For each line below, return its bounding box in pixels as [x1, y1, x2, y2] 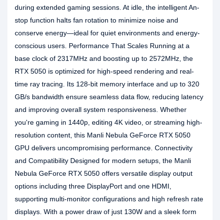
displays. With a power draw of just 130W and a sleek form [15, 208, 196, 216]
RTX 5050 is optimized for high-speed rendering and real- [15, 67, 194, 75]
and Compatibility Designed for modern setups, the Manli [15, 157, 191, 165]
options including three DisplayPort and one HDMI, [15, 182, 171, 190]
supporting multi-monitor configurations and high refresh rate [15, 195, 203, 203]
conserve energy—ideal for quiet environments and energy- [15, 29, 200, 37]
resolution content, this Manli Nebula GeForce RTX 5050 [15, 131, 191, 139]
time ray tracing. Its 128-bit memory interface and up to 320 [15, 80, 199, 88]
